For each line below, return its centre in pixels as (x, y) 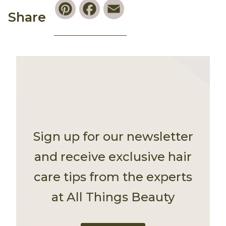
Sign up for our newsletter (113, 136)
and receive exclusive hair (113, 156)
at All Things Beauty (113, 197)
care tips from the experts (113, 177)
